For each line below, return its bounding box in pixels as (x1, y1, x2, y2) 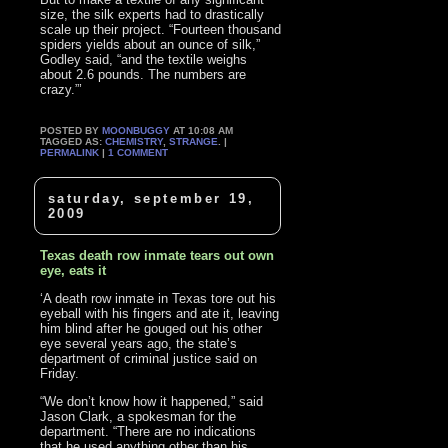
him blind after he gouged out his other (40, 321, 263, 337)
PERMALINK (40, 146, 100, 158)
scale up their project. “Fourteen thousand (40, 21, 282, 37)
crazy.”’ (40, 81, 83, 97)
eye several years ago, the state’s (40, 336, 238, 352)
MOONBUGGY (102, 124, 171, 136)
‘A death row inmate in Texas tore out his (40, 291, 277, 307)
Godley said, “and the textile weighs (40, 51, 248, 67)
